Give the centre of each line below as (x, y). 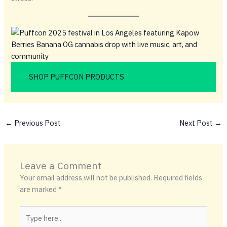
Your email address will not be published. (86, 178)
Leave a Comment (61, 166)
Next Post (197, 123)
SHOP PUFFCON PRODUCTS (77, 77)
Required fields (178, 178)
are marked (39, 190)
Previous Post (36, 123)
